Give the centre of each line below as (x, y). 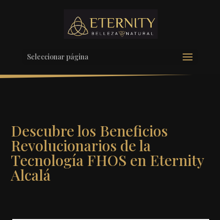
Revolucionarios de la (81, 145)
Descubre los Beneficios (90, 131)
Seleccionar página (57, 57)
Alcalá (31, 175)
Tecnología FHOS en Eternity (108, 160)
